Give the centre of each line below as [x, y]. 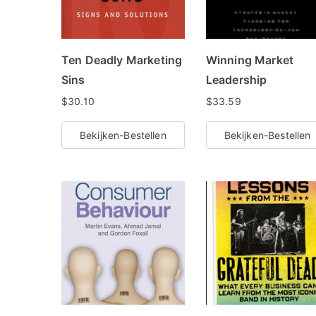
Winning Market [249, 60]
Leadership [236, 80]
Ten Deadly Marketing [122, 60]
